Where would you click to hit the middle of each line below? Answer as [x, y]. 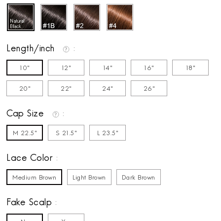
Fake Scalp [31, 203]
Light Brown [89, 178]
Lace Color [31, 159]
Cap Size [27, 114]
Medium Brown [35, 178]
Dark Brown [138, 178]
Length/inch [32, 49]
